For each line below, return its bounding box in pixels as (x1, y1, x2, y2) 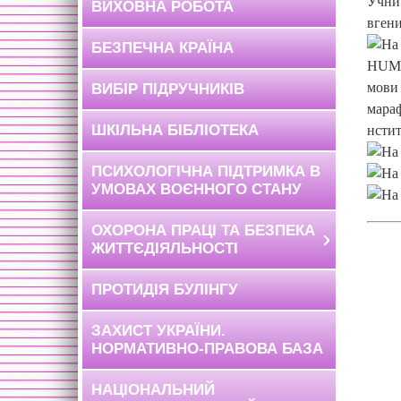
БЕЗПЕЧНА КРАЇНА (91, 39, 234, 56)
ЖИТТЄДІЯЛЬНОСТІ (91, 240, 238, 257)
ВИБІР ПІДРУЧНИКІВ (91, 81, 244, 98)
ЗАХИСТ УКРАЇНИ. (91, 322, 226, 339)
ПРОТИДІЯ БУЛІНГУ (91, 281, 238, 298)
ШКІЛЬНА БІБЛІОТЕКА (91, 122, 259, 139)
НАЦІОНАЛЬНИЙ (91, 381, 215, 398)
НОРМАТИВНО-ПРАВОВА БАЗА (91, 340, 323, 357)
